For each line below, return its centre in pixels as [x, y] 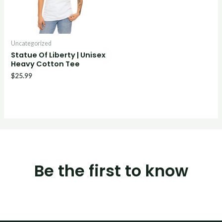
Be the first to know [111, 171]
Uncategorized [31, 43]
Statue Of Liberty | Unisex [58, 55]
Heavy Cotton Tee [46, 64]
